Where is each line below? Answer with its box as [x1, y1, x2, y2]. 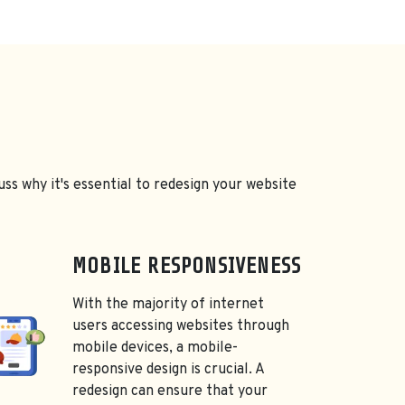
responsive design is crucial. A [72, 361, 264, 380]
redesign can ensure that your [72, 382, 268, 401]
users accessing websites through [72, 317, 289, 336]
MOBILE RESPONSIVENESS [72, 254, 302, 279]
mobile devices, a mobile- [72, 339, 238, 358]
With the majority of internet [72, 296, 264, 315]
